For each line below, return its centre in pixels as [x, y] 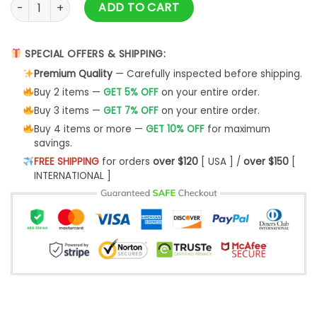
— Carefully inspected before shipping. [207, 74]
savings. [53, 143]
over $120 [175, 161]
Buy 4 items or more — [90, 129]
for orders [126, 161]
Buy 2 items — [68, 92]
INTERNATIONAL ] [72, 175]
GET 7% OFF [131, 110]
